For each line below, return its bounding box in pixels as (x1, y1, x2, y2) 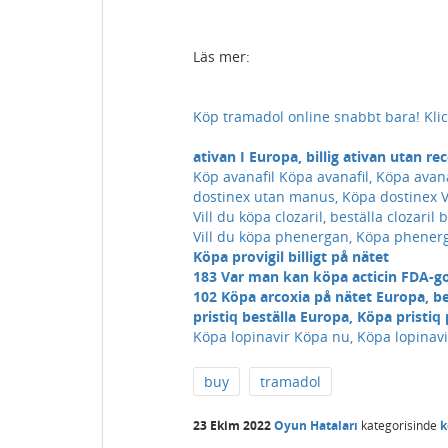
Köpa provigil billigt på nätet (193, 247, 389, 266)
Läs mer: (193, 47, 250, 66)
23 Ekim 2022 (193, 417, 271, 434)
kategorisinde (358, 417, 437, 434)
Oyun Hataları (274, 417, 358, 434)
